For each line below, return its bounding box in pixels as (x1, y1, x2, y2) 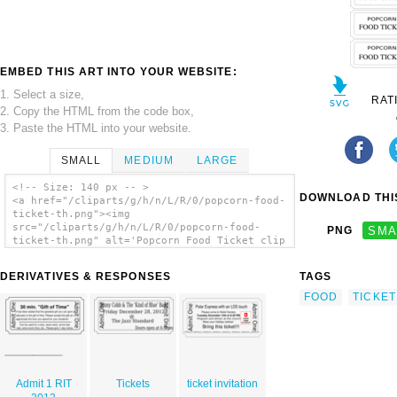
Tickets (115, 378, 150, 391)
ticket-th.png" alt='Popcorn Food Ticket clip (12, 235, 285, 247)
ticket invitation (186, 378, 258, 391)
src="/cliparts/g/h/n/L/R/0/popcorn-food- (12, 222, 261, 234)
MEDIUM (124, 153, 174, 167)
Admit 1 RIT (15, 378, 72, 391)
